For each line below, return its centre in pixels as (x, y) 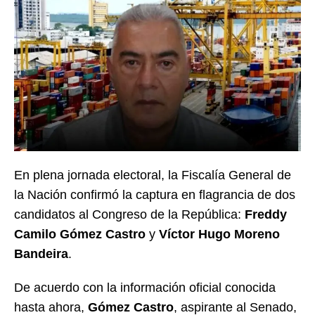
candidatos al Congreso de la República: (129, 214)
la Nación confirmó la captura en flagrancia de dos (155, 194)
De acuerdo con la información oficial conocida (145, 287)
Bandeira (41, 253)
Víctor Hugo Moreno (219, 234)
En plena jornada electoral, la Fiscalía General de (153, 175)
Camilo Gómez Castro (80, 234)
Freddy (266, 214)
